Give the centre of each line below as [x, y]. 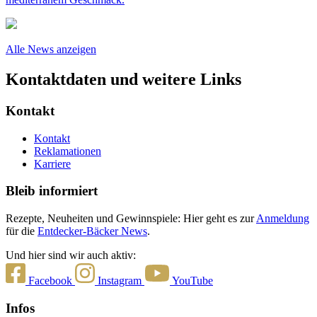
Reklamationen [68, 151]
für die [22, 231]
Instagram [120, 281]
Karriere [52, 163]
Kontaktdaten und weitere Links [123, 80]
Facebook [50, 281]
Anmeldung [283, 219]
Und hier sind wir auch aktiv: [71, 255]
